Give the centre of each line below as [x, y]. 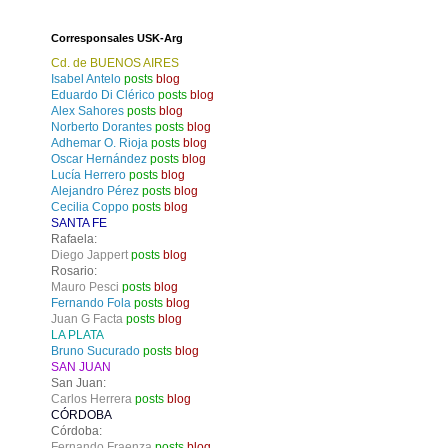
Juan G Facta [87, 319]
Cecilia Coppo [90, 207]
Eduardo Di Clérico [103, 95]
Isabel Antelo [86, 79]
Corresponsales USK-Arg [117, 38]
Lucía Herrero [88, 175]
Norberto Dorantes [101, 127]
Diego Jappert [89, 255]
